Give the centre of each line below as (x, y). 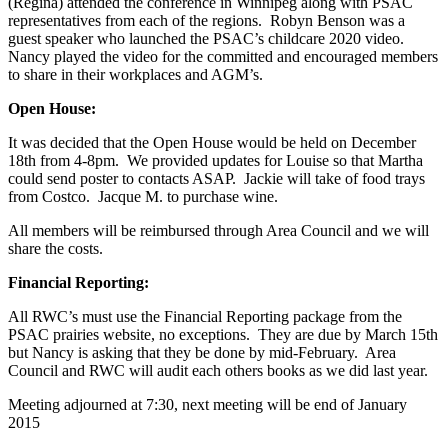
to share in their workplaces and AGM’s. (135, 74)
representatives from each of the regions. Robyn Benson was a (206, 20)
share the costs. (55, 248)
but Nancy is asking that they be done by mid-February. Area (202, 352)
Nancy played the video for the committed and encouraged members (223, 56)
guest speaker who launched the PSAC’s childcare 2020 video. (208, 38)
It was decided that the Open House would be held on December (212, 142)
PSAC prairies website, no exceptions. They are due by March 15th (223, 334)
